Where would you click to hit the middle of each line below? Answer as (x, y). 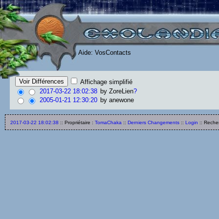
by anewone (116, 100)
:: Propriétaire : (77, 122)
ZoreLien (121, 91)
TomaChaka (108, 122)
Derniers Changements (153, 122)
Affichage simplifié (106, 82)
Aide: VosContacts (105, 53)
